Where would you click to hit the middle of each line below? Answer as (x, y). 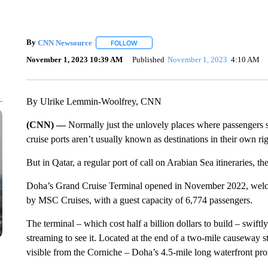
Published (148, 59)
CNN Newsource (65, 42)
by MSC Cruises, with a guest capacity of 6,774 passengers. (139, 200)
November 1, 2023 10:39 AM (74, 59)
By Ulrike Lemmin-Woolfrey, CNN (94, 101)
